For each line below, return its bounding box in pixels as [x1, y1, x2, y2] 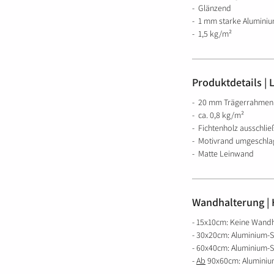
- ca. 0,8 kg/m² [192, 109, 244, 120]
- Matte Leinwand [192, 147, 254, 159]
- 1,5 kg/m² [192, 28, 232, 39]
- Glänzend [192, 2, 231, 13]
